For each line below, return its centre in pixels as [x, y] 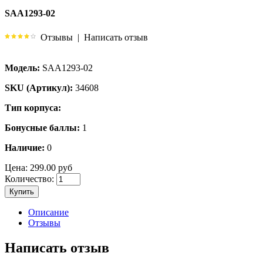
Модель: [22, 68]
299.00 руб [50, 167]
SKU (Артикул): [39, 87]
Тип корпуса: [33, 107]
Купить [22, 191]
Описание [48, 212]
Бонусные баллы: [42, 127]
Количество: [29, 178]
